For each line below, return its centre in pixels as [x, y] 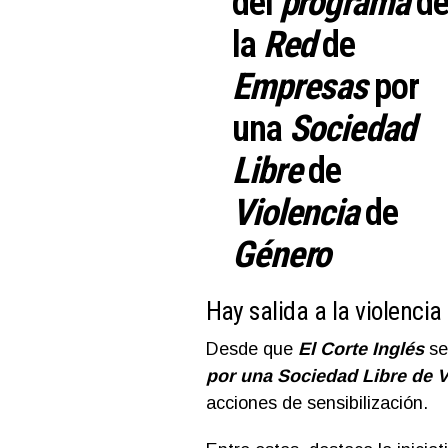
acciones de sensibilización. [316, 402]
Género [281, 254]
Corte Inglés [371, 348]
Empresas [300, 86]
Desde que [251, 348]
